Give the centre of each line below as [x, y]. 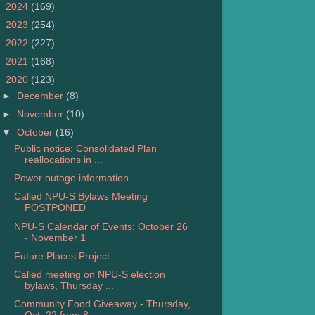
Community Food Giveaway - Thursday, [102, 304]
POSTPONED [55, 208]
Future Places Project [62, 256]
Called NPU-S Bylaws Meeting [81, 197]
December [42, 96]
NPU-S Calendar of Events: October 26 [101, 226]
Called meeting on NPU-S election [89, 274]
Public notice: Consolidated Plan [85, 149]
